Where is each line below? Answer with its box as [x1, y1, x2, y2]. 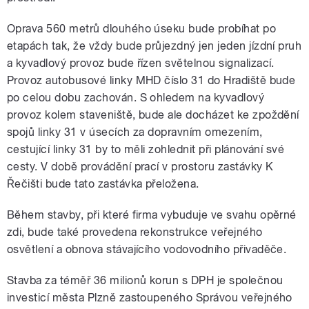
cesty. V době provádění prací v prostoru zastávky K [7, 160, 274, 174]
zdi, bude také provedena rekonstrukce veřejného [7, 226, 263, 239]
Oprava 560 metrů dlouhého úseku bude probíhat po [7, 22, 277, 36]
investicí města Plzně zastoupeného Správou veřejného [7, 291, 292, 305]
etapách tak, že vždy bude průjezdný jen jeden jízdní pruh [7, 39, 302, 53]
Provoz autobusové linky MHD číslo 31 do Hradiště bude [7, 74, 296, 88]
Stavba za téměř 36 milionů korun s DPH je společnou [7, 274, 283, 288]
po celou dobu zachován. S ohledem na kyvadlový [7, 91, 265, 105]
